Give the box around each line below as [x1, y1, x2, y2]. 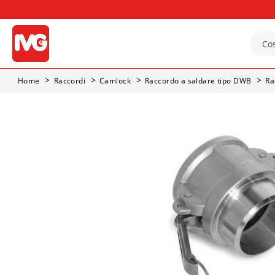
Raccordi [53, 76, 86, 86]
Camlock [99, 76, 131, 86]
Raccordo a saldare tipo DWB [145, 76, 252, 86]
